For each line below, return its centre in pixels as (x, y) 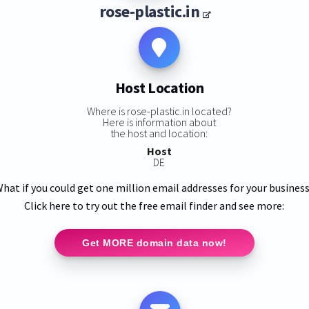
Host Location (159, 88)
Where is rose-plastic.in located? (159, 111)
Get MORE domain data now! (154, 242)
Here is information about (159, 122)
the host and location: (159, 133)
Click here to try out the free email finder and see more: (154, 205)
